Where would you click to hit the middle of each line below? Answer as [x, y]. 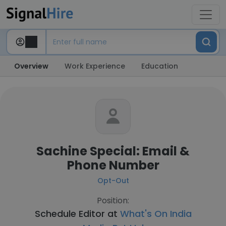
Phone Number [113, 165]
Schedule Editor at [77, 214]
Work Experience [95, 66]
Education [160, 66]
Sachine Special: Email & [113, 151]
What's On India [156, 214]
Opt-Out [113, 181]
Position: [113, 201]
